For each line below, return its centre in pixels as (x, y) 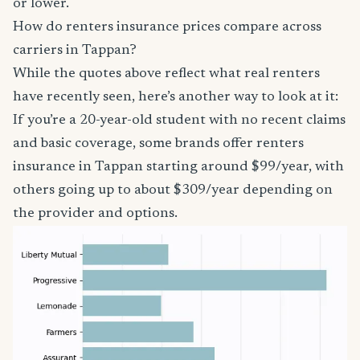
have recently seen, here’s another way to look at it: (176, 97)
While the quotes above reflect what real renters (166, 74)
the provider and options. (95, 213)
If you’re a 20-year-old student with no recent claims (179, 120)
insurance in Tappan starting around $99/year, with (178, 167)
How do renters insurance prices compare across (167, 27)
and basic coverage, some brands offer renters (158, 143)
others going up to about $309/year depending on (173, 190)
